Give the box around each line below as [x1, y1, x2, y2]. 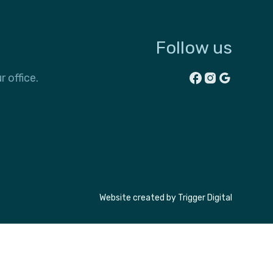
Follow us [155, 37, 232, 58]
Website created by [99, 192, 176, 203]
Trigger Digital [175, 192, 232, 203]
